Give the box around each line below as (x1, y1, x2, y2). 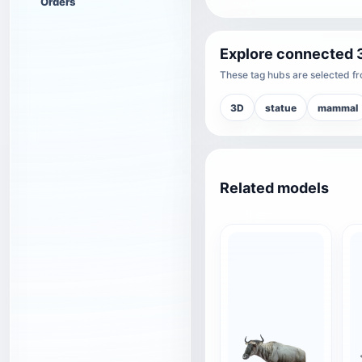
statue (265, 101, 297, 114)
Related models (220, 179, 329, 196)
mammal (318, 101, 358, 114)
